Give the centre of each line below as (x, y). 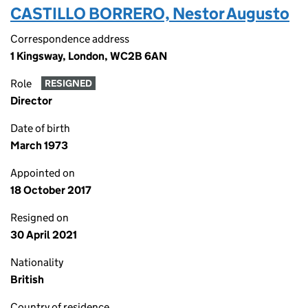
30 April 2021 (44, 235)
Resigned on (40, 218)
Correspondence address (70, 39)
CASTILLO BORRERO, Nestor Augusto (150, 13)
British (27, 279)
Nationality (37, 262)
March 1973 (39, 145)
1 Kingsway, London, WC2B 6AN (89, 56)
